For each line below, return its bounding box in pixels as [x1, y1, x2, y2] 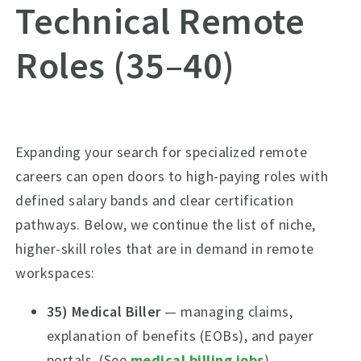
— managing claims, [160, 302, 293, 321]
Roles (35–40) [15, 41, 235, 89]
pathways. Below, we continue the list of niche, [15, 215, 316, 234]
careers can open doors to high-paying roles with [15, 167, 329, 185]
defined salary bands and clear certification [15, 191, 294, 210]
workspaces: [15, 263, 95, 282]
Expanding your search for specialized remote [15, 143, 308, 161]
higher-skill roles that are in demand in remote [15, 239, 314, 258]
